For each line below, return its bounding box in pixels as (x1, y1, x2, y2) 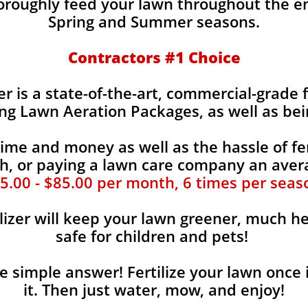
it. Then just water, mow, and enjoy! (23, 279, 285, 300)
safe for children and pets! (56, 225, 252, 246)
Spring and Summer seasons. (48, 11, 260, 32)
